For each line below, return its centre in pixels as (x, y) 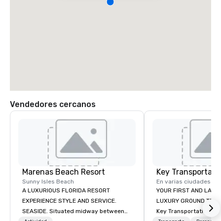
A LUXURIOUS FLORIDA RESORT (66, 190)
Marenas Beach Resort (64, 172)
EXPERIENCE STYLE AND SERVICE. (69, 201)
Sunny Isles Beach (48, 182)
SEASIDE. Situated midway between (36, 211)
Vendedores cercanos (53, 104)
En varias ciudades (184, 182)
